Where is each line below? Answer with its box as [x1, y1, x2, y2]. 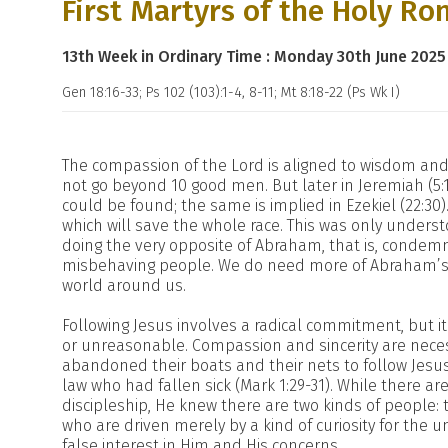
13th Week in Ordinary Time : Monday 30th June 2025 [62, 47, 446, 66]
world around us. [62, 276, 186, 295]
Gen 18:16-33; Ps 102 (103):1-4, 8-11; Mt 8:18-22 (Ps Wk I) [62, 84, 400, 101]
